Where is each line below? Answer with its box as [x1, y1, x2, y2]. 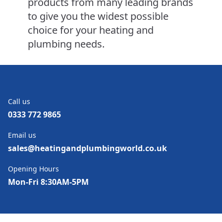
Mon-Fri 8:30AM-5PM [8, 176, 89, 188]
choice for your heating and [28, 23, 154, 37]
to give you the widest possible [28, 9, 168, 23]
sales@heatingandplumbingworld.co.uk [8, 143, 167, 154]
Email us [8, 130, 36, 140]
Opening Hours [8, 164, 59, 174]
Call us [8, 97, 30, 107]
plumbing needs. [28, 37, 105, 51]
